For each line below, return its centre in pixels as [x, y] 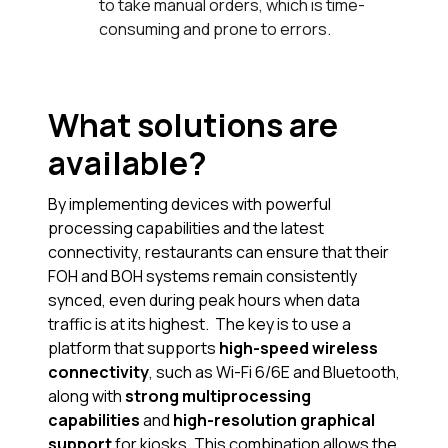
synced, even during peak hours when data [204, 300]
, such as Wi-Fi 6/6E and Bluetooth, [274, 372]
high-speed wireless [298, 348]
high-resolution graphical [274, 420]
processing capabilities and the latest [186, 228]
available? [127, 162]
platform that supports [133, 348]
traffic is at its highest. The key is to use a [199, 324]
